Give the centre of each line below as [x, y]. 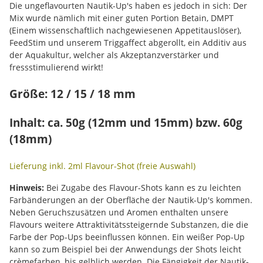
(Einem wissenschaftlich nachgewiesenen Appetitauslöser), [125, 30]
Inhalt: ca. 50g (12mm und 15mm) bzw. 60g [126, 122]
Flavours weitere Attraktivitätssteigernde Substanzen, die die [129, 225]
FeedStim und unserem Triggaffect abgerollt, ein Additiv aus [128, 43]
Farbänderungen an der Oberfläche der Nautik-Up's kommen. [131, 200]
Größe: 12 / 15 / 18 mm [73, 94]
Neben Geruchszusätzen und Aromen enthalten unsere [119, 212]
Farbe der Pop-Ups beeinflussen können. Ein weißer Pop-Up [127, 237]
